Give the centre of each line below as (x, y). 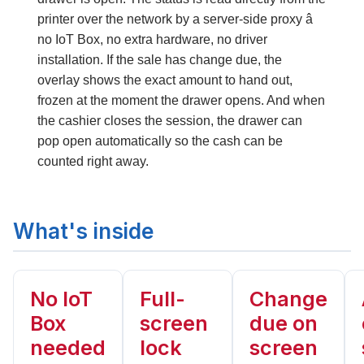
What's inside (83, 231)
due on (284, 323)
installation (69, 59)
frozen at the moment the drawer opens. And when (181, 100)
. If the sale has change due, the (191, 59)
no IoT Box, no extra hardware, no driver (152, 39)
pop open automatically (104, 141)
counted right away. (93, 161)
